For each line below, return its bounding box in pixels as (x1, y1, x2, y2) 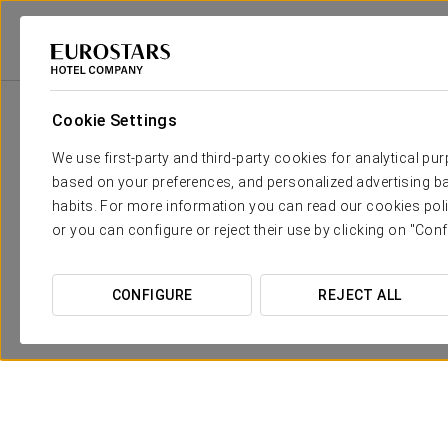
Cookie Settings (52, 111, 178, 130)
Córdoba (234, 64, 281, 79)
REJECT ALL (318, 287, 402, 303)
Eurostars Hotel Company (15, 64, 158, 79)
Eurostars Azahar (303, 64, 400, 79)
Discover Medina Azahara (96, 302, 374, 332)
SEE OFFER (192, 415, 278, 437)
